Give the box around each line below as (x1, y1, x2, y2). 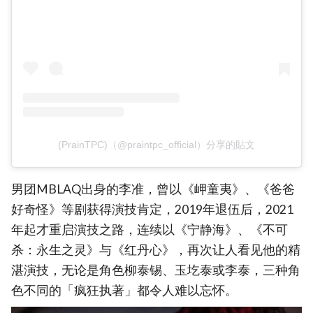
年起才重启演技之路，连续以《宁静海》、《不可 (11, 222, 288, 238)
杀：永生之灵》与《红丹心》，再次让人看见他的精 (11, 242, 300, 258)
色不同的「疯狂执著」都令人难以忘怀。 (11, 283, 238, 298)
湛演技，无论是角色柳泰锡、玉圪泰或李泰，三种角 (11, 263, 300, 278)
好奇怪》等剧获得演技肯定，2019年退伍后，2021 (11, 202, 293, 217)
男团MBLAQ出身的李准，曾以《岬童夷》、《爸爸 (11, 182, 295, 197)
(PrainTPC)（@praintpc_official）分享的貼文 (58, 138, 255, 150)
